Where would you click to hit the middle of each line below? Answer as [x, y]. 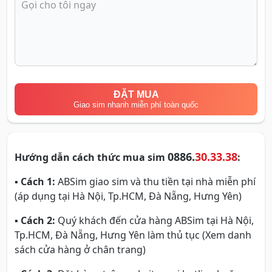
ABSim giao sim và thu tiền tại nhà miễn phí [155, 181]
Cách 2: [38, 220]
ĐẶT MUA [136, 94]
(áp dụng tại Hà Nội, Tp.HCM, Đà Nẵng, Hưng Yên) [128, 196]
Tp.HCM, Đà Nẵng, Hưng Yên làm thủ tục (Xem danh [133, 235]
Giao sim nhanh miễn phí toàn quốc [136, 104]
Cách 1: [38, 181]
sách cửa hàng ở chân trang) [80, 249]
